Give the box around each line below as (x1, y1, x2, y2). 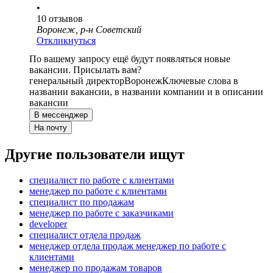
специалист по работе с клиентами (29, 175, 174, 186)
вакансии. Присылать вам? (29, 65, 141, 76)
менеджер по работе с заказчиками (29, 208, 174, 219)
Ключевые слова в (162, 76, 238, 87)
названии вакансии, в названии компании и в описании (29, 87, 263, 97)
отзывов (49, 13, 83, 24)
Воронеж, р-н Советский (37, 24, 141, 35)
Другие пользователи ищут (5, 146, 185, 163)
